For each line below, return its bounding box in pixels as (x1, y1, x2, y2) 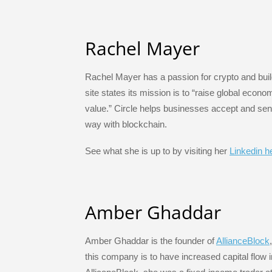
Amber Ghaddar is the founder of (85, 235, 216, 246)
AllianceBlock (216, 235, 270, 246)
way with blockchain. (85, 119, 167, 130)
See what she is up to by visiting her (85, 146, 229, 157)
